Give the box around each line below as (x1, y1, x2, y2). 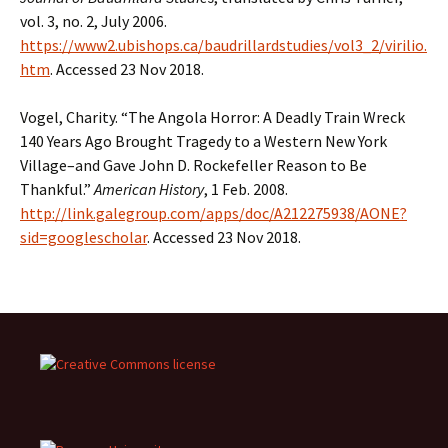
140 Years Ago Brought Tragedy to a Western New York (20, 131, 387, 151)
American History (94, 179, 204, 199)
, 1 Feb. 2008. (204, 179, 288, 199)
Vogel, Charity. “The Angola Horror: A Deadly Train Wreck (20, 107, 405, 127)
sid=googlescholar (20, 227, 147, 247)
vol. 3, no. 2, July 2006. (20, 11, 167, 31)
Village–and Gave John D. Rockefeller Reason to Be (20, 155, 367, 175)
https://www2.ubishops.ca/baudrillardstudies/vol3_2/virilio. (20, 35, 427, 55)
